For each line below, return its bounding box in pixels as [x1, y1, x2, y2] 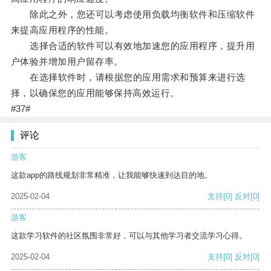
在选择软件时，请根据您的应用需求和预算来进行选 [10, 72, 246, 83]
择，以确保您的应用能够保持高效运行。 [10, 88, 180, 99]
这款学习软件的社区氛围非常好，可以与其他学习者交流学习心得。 [11, 231, 247, 241]
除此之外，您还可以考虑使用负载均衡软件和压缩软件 [10, 9, 255, 20]
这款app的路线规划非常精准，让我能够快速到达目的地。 [11, 171, 212, 180]
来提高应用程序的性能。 [10, 25, 114, 36]
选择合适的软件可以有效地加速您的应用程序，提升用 [10, 41, 255, 51]
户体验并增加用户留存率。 [10, 56, 123, 67]
